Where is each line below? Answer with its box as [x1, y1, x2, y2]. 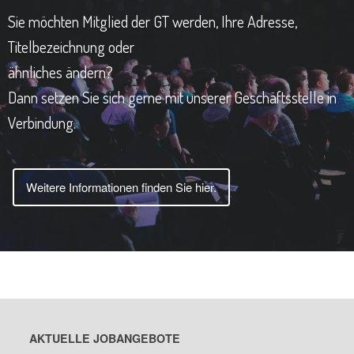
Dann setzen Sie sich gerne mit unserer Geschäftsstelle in [8, 86, 337, 107]
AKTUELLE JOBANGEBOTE [29, 330, 180, 346]
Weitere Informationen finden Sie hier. [25, 178, 217, 195]
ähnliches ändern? [8, 61, 113, 82]
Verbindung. [8, 111, 76, 133]
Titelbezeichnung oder [8, 36, 134, 57]
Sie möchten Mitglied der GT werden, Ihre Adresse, [8, 10, 297, 32]
